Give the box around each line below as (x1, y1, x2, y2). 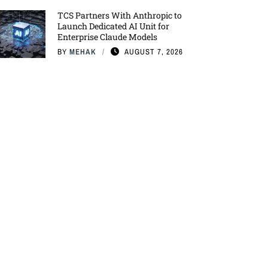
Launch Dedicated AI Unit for (57, 20, 169, 32)
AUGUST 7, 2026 (124, 47, 183, 57)
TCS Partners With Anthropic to (57, 10, 182, 21)
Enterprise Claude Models (57, 31, 157, 42)
